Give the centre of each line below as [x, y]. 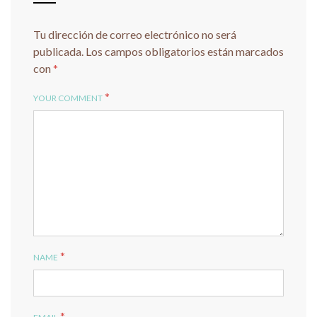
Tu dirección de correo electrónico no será [135, 34]
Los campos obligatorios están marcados [185, 51]
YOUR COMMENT [68, 98]
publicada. [58, 51]
